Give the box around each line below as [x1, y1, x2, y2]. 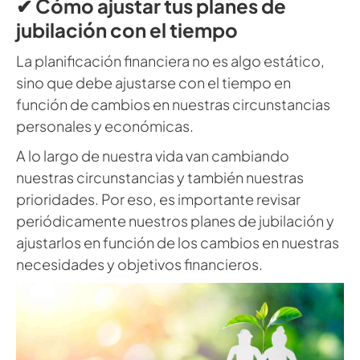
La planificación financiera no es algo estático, [16, 51, 325, 70]
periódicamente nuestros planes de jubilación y [16, 211, 334, 230]
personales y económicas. [16, 116, 194, 135]
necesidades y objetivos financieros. [16, 254, 263, 273]
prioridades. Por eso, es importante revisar [16, 189, 301, 208]
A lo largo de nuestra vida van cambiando [16, 145, 289, 165]
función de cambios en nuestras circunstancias [16, 94, 330, 113]
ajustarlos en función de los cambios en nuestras [16, 232, 339, 252]
